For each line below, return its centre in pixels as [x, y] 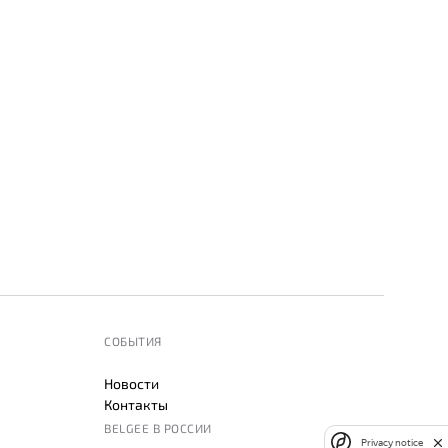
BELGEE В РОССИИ [158, 428]
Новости [131, 383]
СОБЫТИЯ [133, 341]
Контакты [136, 404]
